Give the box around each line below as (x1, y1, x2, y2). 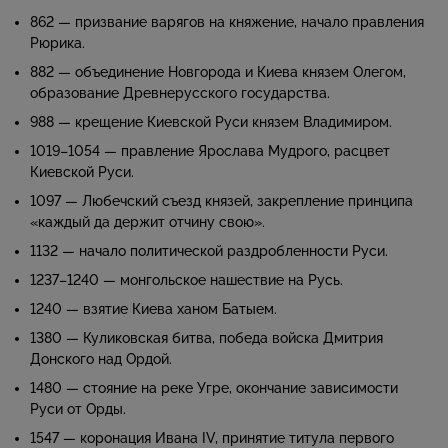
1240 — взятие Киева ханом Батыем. (30, 301, 277, 318)
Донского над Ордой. (30, 351, 172, 368)
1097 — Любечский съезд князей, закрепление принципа (30, 193, 413, 210)
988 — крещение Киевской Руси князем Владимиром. (30, 114, 392, 131)
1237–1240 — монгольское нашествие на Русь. (30, 272, 343, 289)
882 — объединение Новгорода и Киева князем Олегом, (30, 64, 406, 81)
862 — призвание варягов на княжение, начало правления (30, 14, 424, 31)
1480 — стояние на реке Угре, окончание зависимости (30, 380, 398, 397)
